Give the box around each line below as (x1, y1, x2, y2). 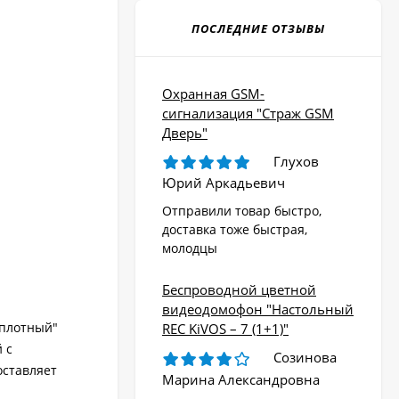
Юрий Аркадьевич (162, 174, 285, 192)
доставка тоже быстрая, (162, 221, 307, 239)
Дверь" (162, 123, 208, 142)
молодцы (162, 240, 217, 257)
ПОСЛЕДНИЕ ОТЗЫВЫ (191, 20, 325, 37)
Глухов (273, 151, 319, 170)
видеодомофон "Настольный (162, 300, 354, 319)
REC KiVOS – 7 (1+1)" (162, 320, 289, 338)
